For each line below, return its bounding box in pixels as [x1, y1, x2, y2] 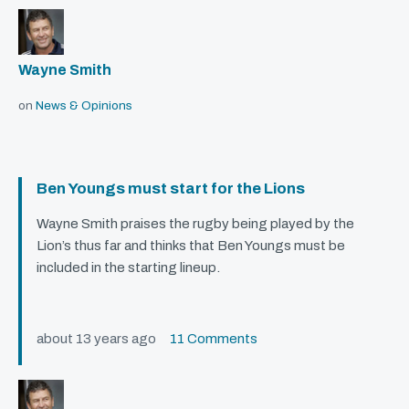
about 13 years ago [37, 331, 170, 347]
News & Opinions [36, 99, 132, 113]
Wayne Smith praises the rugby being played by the [37, 216, 354, 232]
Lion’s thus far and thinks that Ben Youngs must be [37, 238, 345, 254]
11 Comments [170, 331, 257, 347]
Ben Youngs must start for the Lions [37, 180, 305, 198]
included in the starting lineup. [37, 260, 220, 276]
